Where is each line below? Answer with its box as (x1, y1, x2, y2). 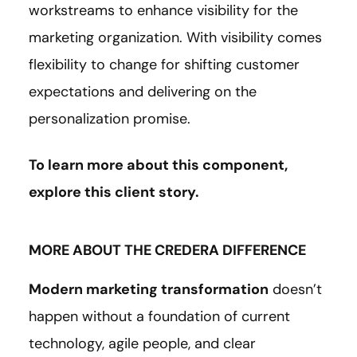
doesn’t (269, 279, 322, 299)
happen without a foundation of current (29, 306, 290, 326)
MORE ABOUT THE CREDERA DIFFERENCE (29, 240, 306, 260)
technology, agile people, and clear (29, 333, 256, 353)
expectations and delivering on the (29, 81, 257, 101)
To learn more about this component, (29, 155, 288, 175)
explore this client (29, 182, 159, 202)
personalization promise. (29, 108, 190, 128)
